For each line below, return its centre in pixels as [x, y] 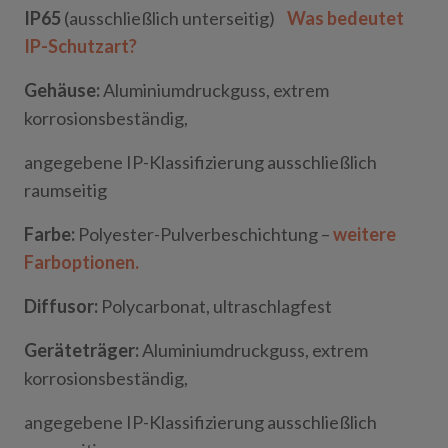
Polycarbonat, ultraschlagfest [216, 306]
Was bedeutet [345, 18]
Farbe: [51, 234]
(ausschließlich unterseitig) [168, 18]
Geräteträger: [81, 350]
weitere [364, 234]
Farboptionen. [81, 262]
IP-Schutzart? [80, 46]
